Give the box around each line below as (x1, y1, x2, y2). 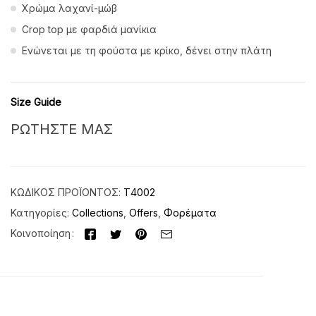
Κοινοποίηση (11, 226, 71, 239)
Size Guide (11, 95, 61, 108)
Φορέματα (164, 206, 217, 219)
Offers (129, 206, 158, 219)
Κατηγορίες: (11, 206, 72, 219)
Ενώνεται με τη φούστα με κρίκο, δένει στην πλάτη (22, 44, 272, 56)
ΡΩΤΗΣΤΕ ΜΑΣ (11, 120, 113, 138)
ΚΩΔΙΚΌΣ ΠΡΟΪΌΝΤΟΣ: (11, 186, 123, 198)
